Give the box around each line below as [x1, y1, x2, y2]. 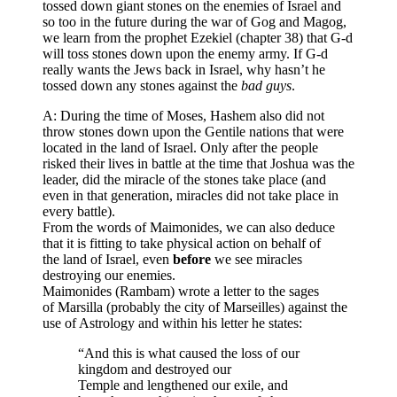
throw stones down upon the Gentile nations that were [43, 124, 344, 140]
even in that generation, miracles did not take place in [43, 188, 339, 204]
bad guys [241, 78, 292, 94]
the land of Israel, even [43, 252, 173, 268]
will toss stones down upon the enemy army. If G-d [43, 46, 328, 62]
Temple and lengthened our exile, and [78, 378, 288, 393]
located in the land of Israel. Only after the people [43, 140, 318, 156]
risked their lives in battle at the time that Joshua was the [43, 156, 354, 172]
